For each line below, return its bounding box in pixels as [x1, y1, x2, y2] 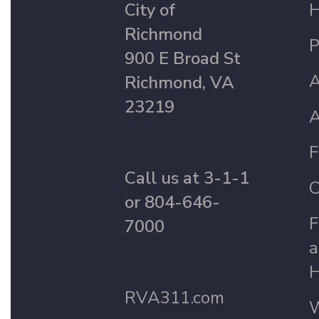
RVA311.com [125, 286, 224, 309]
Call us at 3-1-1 [125, 167, 249, 189]
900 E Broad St [125, 47, 241, 70]
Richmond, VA [125, 71, 234, 94]
